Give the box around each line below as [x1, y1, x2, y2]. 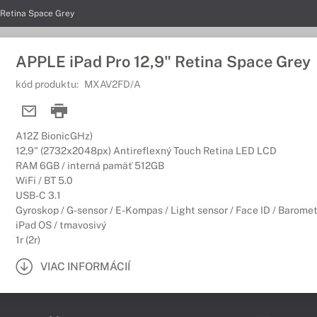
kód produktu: [16, 79, 81, 90]
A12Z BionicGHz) [16, 130, 93, 142]
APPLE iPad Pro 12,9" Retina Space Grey [16, 52, 311, 71]
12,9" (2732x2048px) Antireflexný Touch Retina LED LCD [16, 145, 277, 156]
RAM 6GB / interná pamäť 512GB [16, 160, 164, 171]
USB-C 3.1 [16, 190, 61, 201]
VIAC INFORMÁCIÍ [40, 260, 130, 272]
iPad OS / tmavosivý [16, 219, 106, 231]
